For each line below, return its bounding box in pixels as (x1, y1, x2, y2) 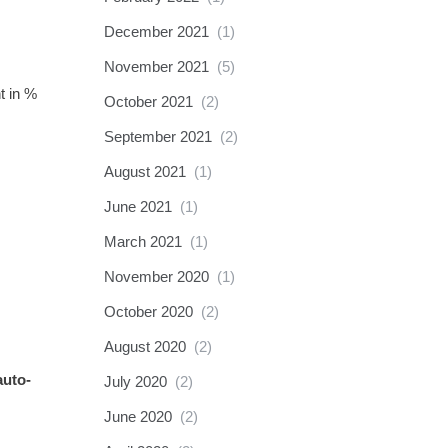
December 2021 (103, 23, 209, 40)
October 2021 (103, 93, 193, 110)
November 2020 (103, 268, 209, 285)
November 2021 (103, 58, 209, 75)
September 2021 (103, 128, 212, 145)
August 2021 (103, 163, 186, 180)
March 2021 (103, 233, 182, 250)
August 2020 (103, 338, 186, 355)
